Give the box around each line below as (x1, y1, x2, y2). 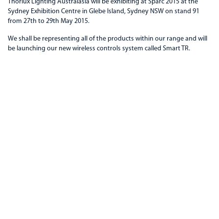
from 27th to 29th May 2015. (8, 18, 89, 25)
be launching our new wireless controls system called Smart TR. (8, 45, 190, 52)
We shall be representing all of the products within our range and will (8, 35, 207, 43)
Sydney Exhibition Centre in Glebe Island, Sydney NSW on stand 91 (8, 8, 199, 15)
